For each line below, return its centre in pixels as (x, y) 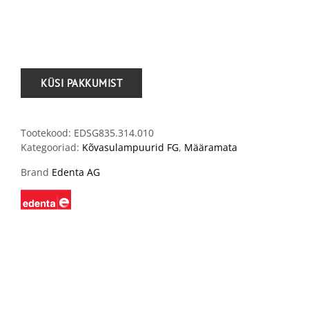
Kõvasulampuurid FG (130, 147)
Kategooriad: (51, 147)
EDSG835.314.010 (114, 132)
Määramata (211, 147)
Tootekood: (47, 132)
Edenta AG (76, 172)
